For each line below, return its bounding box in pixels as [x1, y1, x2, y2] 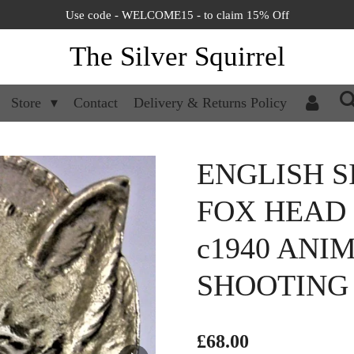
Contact [73, 95, 118, 111]
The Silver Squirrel [69, 41, 285, 72]
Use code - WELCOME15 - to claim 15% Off [65, 8, 289, 21]
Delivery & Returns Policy [133, 95, 287, 111]
